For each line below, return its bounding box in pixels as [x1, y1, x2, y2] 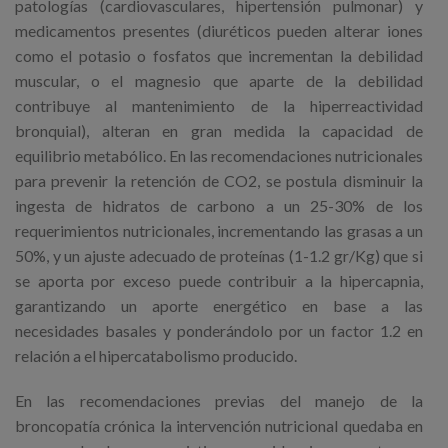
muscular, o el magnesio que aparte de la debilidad [15, 71, 423, 91]
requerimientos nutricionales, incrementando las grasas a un [15, 221, 423, 241]
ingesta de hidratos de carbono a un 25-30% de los [15, 196, 423, 216]
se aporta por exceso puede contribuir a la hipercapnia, [15, 271, 423, 291]
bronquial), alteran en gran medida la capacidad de [15, 121, 423, 141]
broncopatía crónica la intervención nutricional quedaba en [15, 416, 423, 436]
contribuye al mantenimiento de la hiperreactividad [15, 96, 423, 116]
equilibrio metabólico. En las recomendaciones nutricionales [15, 146, 423, 166]
